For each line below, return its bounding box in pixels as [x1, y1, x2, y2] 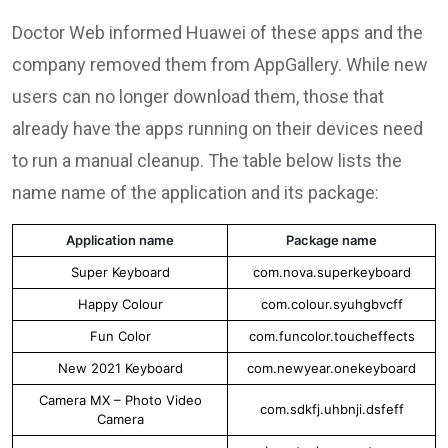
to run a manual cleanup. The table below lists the [12, 149, 402, 171]
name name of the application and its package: [12, 181, 379, 203]
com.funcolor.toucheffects [248, 327, 415, 344]
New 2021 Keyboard [57, 359, 183, 376]
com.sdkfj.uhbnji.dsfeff [259, 400, 404, 417]
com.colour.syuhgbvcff [260, 295, 403, 312]
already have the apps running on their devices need [12, 117, 423, 139]
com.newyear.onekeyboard [247, 359, 416, 376]
